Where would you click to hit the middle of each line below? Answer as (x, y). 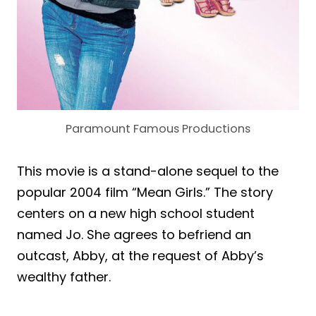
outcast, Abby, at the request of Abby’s (140, 255)
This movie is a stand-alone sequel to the (148, 171)
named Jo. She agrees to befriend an (134, 234)
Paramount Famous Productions (158, 128)
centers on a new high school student (136, 213)
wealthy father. (64, 276)
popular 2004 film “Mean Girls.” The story (145, 192)
